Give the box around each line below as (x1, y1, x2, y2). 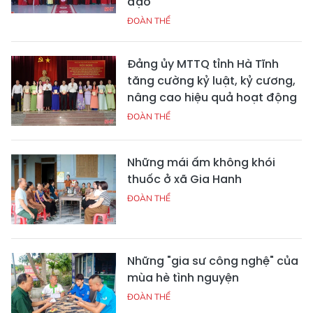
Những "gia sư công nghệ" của (127, 253, 298, 270)
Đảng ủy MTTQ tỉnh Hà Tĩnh (127, 56, 279, 73)
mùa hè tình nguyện (127, 270, 239, 286)
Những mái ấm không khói (127, 154, 275, 171)
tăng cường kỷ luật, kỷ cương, (127, 73, 296, 89)
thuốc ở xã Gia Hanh (127, 171, 242, 188)
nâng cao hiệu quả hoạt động (127, 89, 297, 106)
